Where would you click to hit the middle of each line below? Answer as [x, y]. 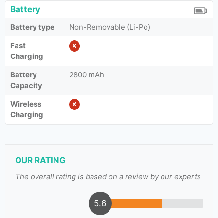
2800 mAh [87, 75]
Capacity [26, 85]
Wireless [26, 104]
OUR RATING [40, 160]
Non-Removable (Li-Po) [110, 27]
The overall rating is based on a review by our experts [108, 176]
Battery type [32, 27]
